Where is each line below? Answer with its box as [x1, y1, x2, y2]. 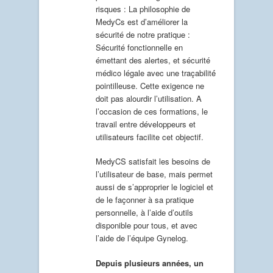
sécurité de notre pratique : [96, 28, 190, 40]
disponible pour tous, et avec [96, 219, 197, 232]
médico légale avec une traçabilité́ [96, 66, 216, 79]
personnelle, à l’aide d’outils [96, 207, 193, 219]
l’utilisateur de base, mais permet [96, 168, 213, 180]
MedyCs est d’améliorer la [96, 15, 188, 27]
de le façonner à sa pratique [96, 194, 194, 206]
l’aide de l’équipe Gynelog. [96, 232, 188, 244]
